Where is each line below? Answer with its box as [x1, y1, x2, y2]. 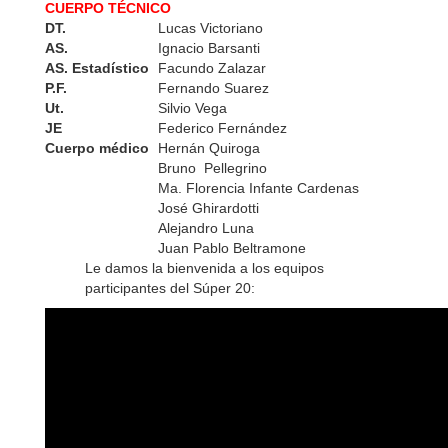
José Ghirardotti [158, 200, 259, 216]
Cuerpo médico [45, 140, 149, 156]
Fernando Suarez [158, 80, 269, 96]
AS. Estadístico [45, 60, 149, 76]
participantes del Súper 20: [85, 280, 255, 296]
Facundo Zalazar [158, 60, 266, 76]
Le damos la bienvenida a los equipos [85, 260, 324, 276]
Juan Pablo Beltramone [158, 240, 306, 256]
